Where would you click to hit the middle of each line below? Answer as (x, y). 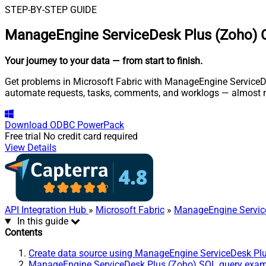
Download (26, 125)
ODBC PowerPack (87, 125)
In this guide (42, 221)
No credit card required (91, 137)
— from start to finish (156, 61)
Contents (23, 233)
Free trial (23, 137)
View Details (31, 148)
